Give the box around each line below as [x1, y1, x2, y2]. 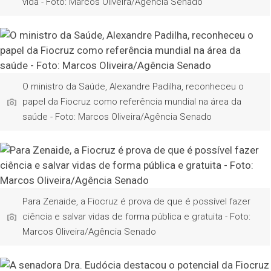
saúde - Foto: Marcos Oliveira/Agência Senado [22, 111, 212, 122]
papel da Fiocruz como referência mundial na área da [22, 96, 242, 107]
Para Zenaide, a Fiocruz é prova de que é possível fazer [22, 196, 251, 207]
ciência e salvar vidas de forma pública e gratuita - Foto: [22, 211, 251, 222]
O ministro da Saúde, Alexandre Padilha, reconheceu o [22, 81, 244, 92]
